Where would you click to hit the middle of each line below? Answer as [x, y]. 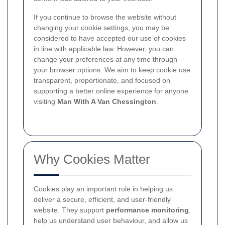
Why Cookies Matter [92, 159]
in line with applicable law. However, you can [104, 49]
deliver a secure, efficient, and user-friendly [102, 200]
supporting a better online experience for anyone [111, 91]
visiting [45, 102]
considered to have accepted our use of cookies [110, 38]
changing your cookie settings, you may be [101, 28]
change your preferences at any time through [105, 60]
